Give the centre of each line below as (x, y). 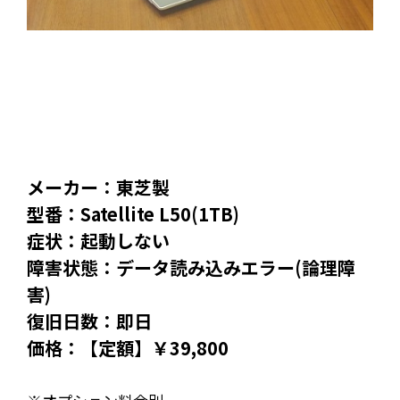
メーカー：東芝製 (98, 187)
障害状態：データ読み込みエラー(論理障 (191, 267)
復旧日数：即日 (89, 321)
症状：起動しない (98, 241)
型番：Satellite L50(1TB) (133, 214)
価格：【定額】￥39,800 (128, 348)
